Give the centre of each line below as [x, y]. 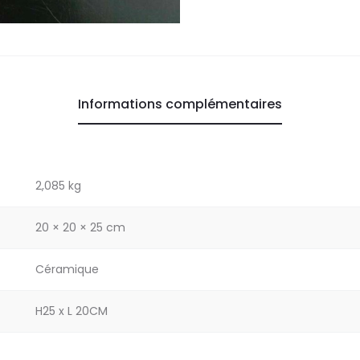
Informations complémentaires [180, 104]
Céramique [67, 269]
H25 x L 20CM [72, 311]
